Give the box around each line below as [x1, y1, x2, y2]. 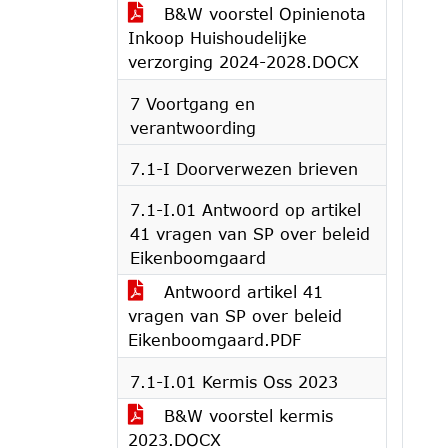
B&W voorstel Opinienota [158, 4, 366, 23]
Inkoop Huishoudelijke [128, 28, 307, 47]
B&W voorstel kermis [158, 406, 333, 425]
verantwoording [130, 118, 256, 137]
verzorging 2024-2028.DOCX [128, 52, 359, 71]
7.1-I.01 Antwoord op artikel [130, 200, 361, 219]
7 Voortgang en [130, 94, 255, 113]
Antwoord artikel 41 [158, 282, 323, 301]
